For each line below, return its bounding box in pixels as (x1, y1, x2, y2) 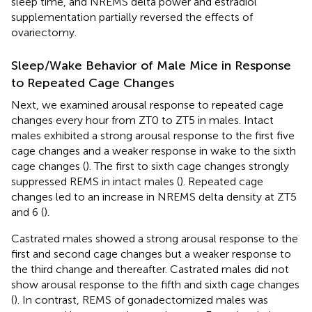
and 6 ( (11, 205, 44, 219)
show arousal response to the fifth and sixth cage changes (11, 277, 299, 291)
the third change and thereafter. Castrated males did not (11, 262, 289, 276)
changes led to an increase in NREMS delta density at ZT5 (11, 189, 297, 203)
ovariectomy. (11, 25, 77, 39)
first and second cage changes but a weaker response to (11, 247, 291, 260)
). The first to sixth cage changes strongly (86, 159, 289, 173)
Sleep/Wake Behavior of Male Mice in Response (11, 57, 291, 73)
